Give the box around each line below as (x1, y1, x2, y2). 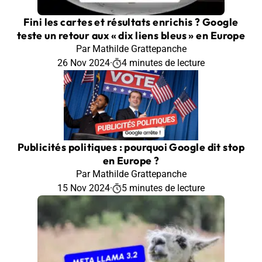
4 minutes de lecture (122, 57, 205, 68)
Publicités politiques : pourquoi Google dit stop (17, 140, 245, 154)
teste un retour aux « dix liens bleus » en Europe (16, 28, 246, 42)
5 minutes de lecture (122, 182, 205, 194)
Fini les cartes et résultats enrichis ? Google (23, 15, 239, 29)
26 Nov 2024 (57, 57, 110, 68)
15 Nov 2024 (57, 182, 110, 194)
